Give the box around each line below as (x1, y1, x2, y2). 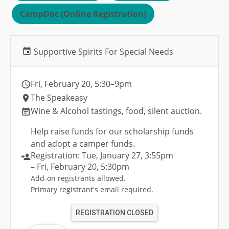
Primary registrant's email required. (31, 185, 153, 195)
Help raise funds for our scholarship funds (31, 126, 194, 138)
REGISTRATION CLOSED (76, 209, 153, 217)
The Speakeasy (31, 92, 87, 104)
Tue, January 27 (82, 150, 141, 162)
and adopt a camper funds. (31, 138, 135, 150)
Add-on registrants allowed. (31, 173, 126, 184)
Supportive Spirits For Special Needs (32, 46, 173, 58)
